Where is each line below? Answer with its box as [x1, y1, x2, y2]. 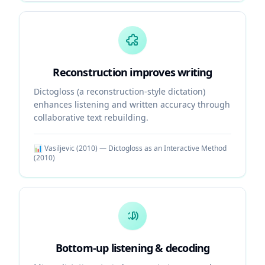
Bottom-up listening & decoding [55, 241, 210, 255]
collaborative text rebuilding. [34, 112, 148, 123]
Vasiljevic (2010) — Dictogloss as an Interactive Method [44, 143, 227, 153]
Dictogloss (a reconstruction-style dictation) [34, 86, 205, 97]
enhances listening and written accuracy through [34, 99, 230, 110]
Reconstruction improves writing [53, 65, 212, 79]
